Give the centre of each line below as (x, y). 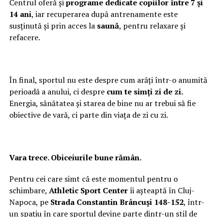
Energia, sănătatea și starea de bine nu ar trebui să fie (102, 103)
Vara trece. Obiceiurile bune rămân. (75, 157)
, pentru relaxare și (152, 25)
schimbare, (29, 190)
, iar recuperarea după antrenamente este (104, 14)
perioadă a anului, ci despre (58, 91)
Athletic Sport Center (88, 190)
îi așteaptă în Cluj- (161, 190)
